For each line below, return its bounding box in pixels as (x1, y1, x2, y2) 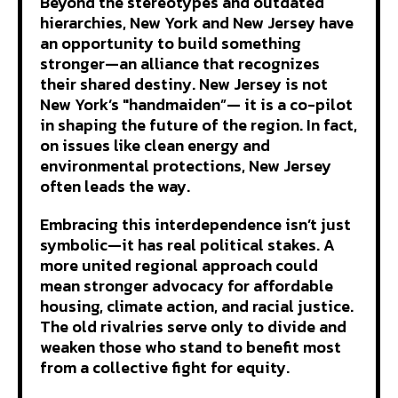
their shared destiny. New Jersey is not (40, 71, 328, 96)
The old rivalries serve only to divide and (40, 314, 346, 338)
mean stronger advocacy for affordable (40, 273, 333, 298)
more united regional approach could (40, 252, 318, 277)
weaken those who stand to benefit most (40, 334, 341, 359)
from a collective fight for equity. (40, 354, 297, 379)
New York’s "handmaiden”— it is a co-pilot (40, 92, 353, 116)
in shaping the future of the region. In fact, (40, 112, 357, 137)
